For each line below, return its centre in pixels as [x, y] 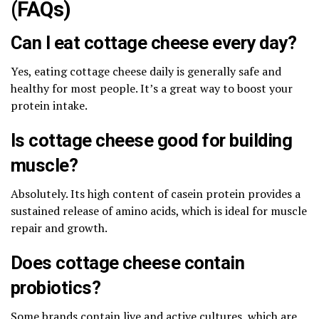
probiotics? [56, 287]
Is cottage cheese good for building [152, 140]
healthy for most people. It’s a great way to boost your [152, 88]
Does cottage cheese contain [128, 262]
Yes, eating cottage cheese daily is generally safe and [146, 71]
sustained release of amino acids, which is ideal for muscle [159, 210]
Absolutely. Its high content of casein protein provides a [156, 193]
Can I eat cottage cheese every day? [154, 42]
